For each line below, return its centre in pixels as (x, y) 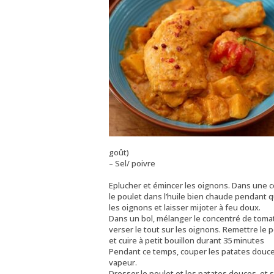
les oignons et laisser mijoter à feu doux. (184, 207)
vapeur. (123, 262)
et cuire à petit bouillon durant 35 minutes (186, 240)
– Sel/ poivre (132, 163)
